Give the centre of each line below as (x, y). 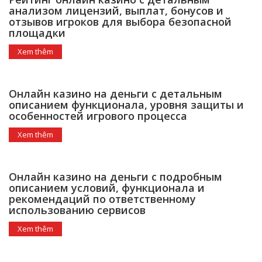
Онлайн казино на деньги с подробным (116, 177)
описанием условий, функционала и (107, 188)
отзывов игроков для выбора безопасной (120, 22)
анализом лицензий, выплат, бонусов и (116, 11)
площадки (37, 33)
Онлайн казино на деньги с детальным (116, 94)
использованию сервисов (77, 210)
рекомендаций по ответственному (102, 199)
